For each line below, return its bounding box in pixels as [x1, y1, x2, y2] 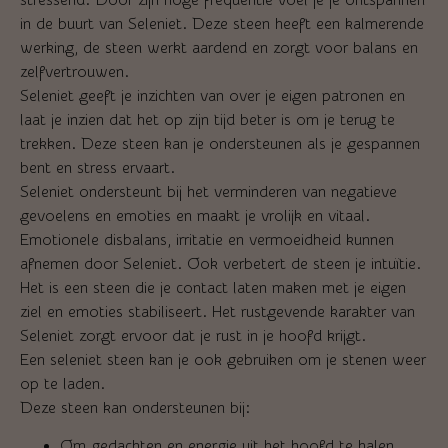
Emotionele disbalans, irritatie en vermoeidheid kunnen [20, 230, 394, 249]
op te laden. [20, 374, 105, 393]
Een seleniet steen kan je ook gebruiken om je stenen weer [20, 350, 426, 369]
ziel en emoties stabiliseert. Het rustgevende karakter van [20, 302, 415, 321]
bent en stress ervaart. [20, 158, 175, 177]
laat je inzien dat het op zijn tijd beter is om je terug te [20, 110, 395, 129]
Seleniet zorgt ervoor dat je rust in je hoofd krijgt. [20, 326, 366, 345]
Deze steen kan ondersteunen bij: [20, 398, 250, 417]
